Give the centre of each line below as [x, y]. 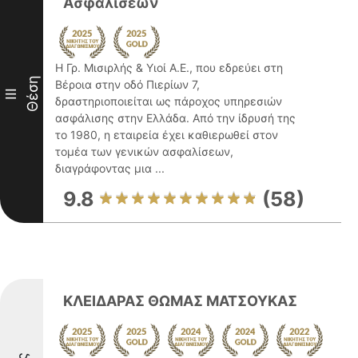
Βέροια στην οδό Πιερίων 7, [127, 84]
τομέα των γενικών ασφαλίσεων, [144, 151]
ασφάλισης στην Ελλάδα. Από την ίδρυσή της [175, 118]
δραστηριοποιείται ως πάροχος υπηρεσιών [169, 101]
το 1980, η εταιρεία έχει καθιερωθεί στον [167, 135]
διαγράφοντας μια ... [110, 168]
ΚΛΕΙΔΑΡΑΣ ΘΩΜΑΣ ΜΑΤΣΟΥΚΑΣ [180, 301]
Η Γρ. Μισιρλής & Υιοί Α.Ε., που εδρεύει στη [169, 68]
